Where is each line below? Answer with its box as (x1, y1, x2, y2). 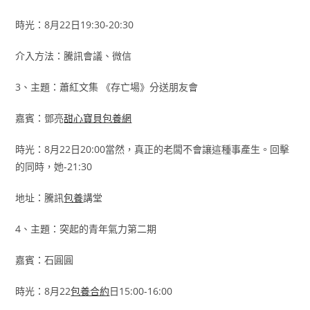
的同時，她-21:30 (15, 160, 93, 173)
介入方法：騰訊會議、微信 (15, 49, 132, 62)
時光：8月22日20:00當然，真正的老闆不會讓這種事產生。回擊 (15, 143, 290, 156)
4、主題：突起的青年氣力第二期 (15, 222, 157, 235)
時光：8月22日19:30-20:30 (15, 18, 134, 31)
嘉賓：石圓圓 (15, 253, 74, 266)
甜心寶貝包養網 (64, 111, 132, 125)
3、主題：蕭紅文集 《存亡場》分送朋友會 (15, 80, 199, 93)
